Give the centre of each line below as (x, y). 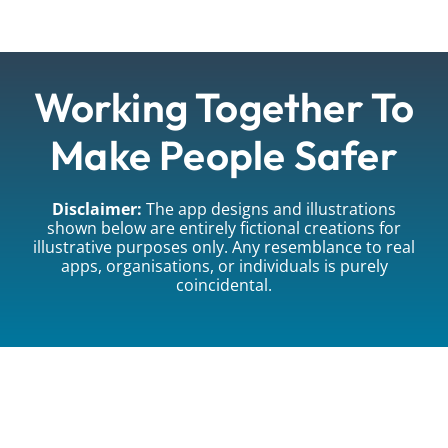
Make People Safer (224, 156)
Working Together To (224, 108)
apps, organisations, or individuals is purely (224, 266)
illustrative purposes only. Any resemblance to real (224, 247)
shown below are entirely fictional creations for (224, 228)
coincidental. (224, 285)
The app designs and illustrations (269, 209)
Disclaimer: (97, 209)
